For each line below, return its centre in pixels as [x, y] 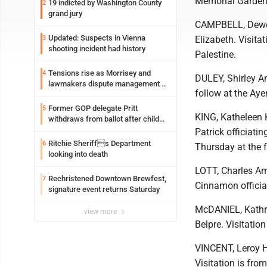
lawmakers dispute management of [108, 84]
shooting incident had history [97, 49]
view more [101, 212]
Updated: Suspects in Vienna [97, 38]
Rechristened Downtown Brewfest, [107, 178]
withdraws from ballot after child [104, 119]
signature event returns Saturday [104, 189]
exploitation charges [83, 130]
